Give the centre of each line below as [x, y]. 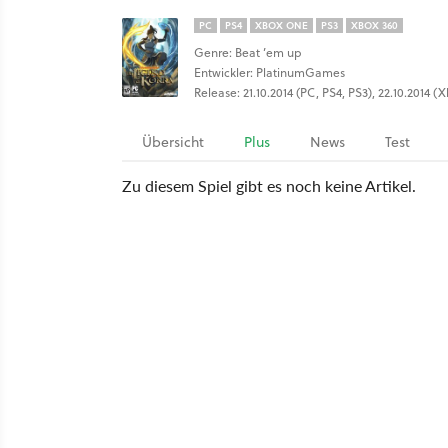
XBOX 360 [374, 25]
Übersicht [173, 142]
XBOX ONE [281, 25]
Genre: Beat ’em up [248, 52]
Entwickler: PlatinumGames [269, 72]
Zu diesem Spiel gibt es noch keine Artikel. [269, 185]
